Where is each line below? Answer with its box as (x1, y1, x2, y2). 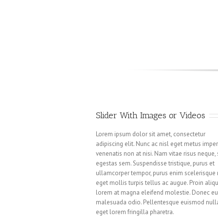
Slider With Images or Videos (96, 109, 206, 121)
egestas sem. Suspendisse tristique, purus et (96, 159, 215, 167)
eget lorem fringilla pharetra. (96, 207, 175, 216)
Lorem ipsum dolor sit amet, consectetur (96, 129, 206, 138)
